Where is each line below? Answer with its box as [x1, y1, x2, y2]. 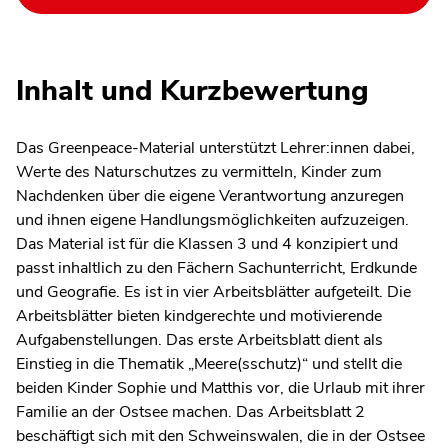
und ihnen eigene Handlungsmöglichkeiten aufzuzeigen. [16, 209, 409, 232]
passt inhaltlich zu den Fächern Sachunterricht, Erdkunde [16, 257, 417, 280]
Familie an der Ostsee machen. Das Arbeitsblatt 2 [16, 401, 365, 424]
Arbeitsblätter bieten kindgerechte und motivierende [16, 305, 382, 328]
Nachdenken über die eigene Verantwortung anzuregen [16, 185, 404, 208]
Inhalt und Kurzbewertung [16, 70, 369, 110]
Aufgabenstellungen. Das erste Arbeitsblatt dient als [16, 329, 383, 352]
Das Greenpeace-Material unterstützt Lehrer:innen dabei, [16, 137, 415, 160]
